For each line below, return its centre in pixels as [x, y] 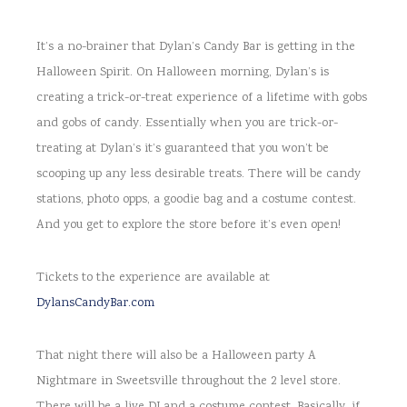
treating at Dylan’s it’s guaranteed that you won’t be [183, 149]
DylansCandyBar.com [95, 303]
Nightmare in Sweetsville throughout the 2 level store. [189, 382]
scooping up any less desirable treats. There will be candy [199, 174]
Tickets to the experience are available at [153, 278]
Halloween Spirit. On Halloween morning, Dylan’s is [183, 73]
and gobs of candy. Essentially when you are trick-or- [187, 124]
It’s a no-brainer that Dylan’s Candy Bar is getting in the [196, 47]
